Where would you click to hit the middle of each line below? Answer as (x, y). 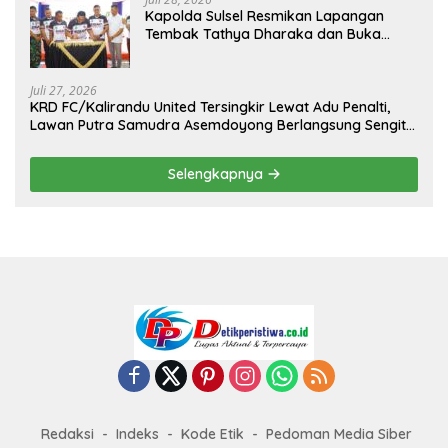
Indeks (137, 433)
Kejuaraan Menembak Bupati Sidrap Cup (281, 52)
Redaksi (67, 433)
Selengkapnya (217, 174)
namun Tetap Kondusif (105, 143)
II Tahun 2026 (189, 70)
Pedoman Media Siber (338, 433)
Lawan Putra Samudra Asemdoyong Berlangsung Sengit (218, 125)
